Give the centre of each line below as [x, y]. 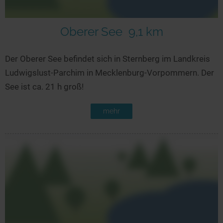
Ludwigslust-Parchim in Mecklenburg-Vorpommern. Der [110, 72]
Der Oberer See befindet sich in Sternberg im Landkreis [108, 58]
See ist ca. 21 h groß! [44, 86]
